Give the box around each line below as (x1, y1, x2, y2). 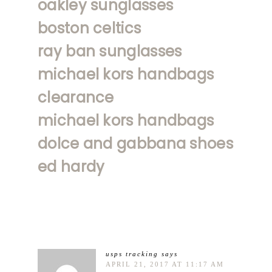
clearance (38, 87, 114, 107)
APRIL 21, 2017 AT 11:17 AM (106, 260, 224, 268)
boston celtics (38, 18, 141, 38)
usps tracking (106, 250, 158, 257)
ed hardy (38, 156, 105, 177)
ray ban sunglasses (38, 41, 182, 61)
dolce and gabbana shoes (38, 133, 233, 154)
